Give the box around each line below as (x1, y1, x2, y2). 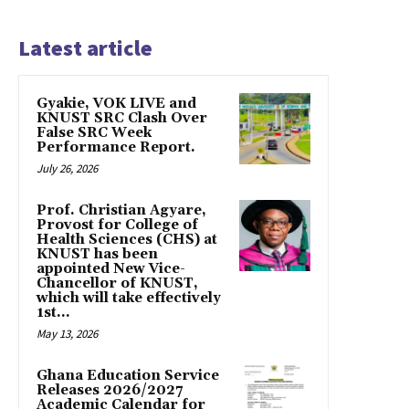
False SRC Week (37, 124, 152, 142)
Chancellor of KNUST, (37, 275, 198, 293)
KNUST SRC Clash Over (37, 110, 207, 128)
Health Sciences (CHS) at (37, 231, 217, 249)
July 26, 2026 (37, 161, 98, 177)
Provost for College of (37, 216, 198, 235)
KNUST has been (37, 246, 158, 264)
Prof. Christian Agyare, (37, 202, 206, 220)
